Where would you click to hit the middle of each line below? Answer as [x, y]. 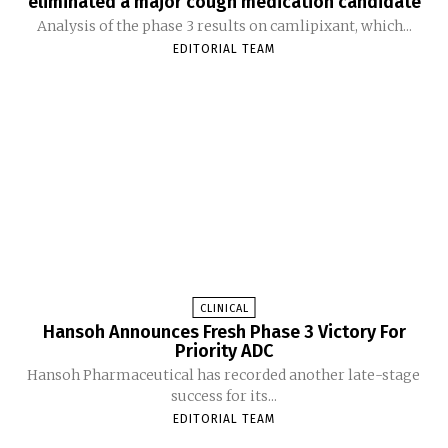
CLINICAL [224, 309]
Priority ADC [224, 351]
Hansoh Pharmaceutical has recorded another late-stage [224, 375]
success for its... [224, 396]
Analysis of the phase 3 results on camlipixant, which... [224, 26]
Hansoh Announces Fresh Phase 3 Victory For [224, 332]
